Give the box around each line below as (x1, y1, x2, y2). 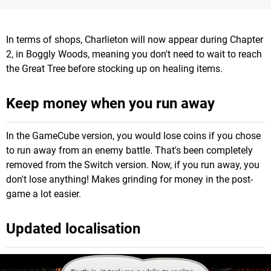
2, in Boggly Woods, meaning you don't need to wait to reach (6, 48, 262, 60)
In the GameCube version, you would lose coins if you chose (6, 129, 261, 142)
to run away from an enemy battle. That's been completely (6, 144, 253, 156)
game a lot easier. (6, 188, 81, 200)
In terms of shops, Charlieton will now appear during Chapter (6, 33, 263, 45)
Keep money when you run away (6, 94, 215, 112)
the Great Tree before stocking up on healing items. (6, 62, 223, 74)
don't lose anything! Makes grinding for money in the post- (6, 173, 253, 185)
